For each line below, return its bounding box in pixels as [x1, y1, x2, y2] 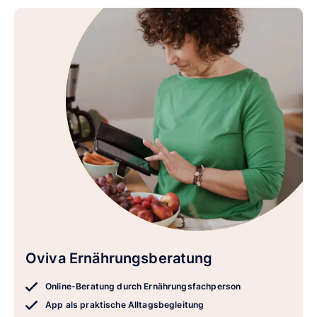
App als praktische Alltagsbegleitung [45, 299, 204, 310]
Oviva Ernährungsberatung [25, 249, 213, 267]
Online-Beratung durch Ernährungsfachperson [45, 280, 241, 292]
